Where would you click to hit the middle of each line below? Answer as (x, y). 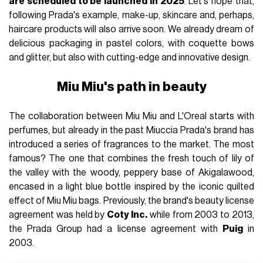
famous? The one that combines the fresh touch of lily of (131, 159)
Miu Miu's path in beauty (131, 87)
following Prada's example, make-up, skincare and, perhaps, (131, 15)
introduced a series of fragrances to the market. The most (131, 145)
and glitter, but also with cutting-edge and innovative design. (130, 57)
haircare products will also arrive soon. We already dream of (131, 29)
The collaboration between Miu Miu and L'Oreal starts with (131, 117)
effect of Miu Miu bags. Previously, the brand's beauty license (131, 201)
